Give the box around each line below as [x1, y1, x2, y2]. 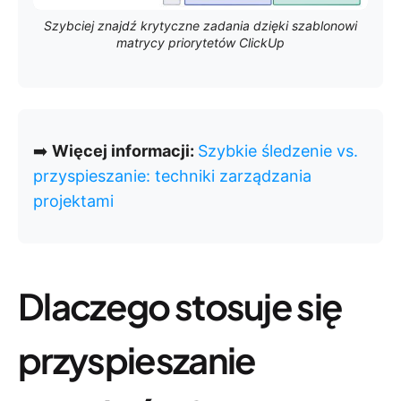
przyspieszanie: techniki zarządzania [33, 166, 311, 186]
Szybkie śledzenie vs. [198, 141, 358, 161]
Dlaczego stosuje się [18, 283, 343, 329]
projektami [33, 192, 114, 211]
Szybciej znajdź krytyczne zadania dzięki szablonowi [44, 18, 357, 34]
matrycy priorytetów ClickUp [116, 35, 285, 51]
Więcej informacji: [52, 141, 198, 161]
